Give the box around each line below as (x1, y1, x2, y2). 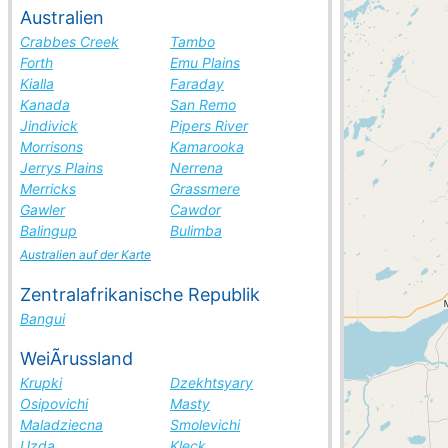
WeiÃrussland (20, 348, 133, 369)
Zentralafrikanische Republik (20, 284, 260, 305)
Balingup (20, 222, 77, 239)
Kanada (20, 96, 70, 113)
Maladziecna (20, 416, 103, 433)
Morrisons (20, 138, 83, 155)
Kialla (20, 75, 54, 92)
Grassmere (170, 180, 240, 197)
